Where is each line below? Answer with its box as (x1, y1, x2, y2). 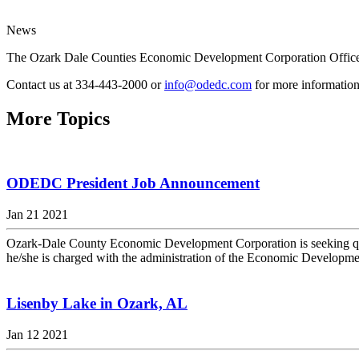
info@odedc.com (164, 77, 252, 91)
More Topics (6, 107, 110, 129)
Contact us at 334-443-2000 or (6, 77, 164, 91)
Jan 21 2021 (6, 208, 68, 222)
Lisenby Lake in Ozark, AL (6, 294, 188, 312)
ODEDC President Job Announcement (6, 175, 260, 192)
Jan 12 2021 (6, 327, 68, 341)
